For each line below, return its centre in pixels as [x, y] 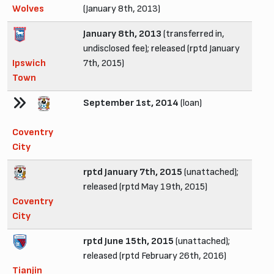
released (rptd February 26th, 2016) [155, 256]
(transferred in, [193, 34]
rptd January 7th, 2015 [133, 172]
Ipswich [29, 63]
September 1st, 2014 [131, 103]
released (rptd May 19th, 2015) [145, 187]
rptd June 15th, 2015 [128, 241]
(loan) [190, 103]
